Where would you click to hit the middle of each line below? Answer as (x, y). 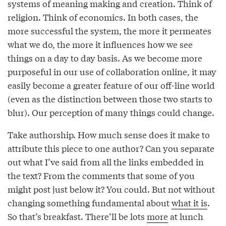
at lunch (186, 216)
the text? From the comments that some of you (101, 175)
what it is (189, 202)
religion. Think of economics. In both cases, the (103, 17)
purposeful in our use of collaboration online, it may (112, 71)
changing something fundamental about (90, 202)
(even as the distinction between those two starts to (110, 98)
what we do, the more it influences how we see (100, 44)
